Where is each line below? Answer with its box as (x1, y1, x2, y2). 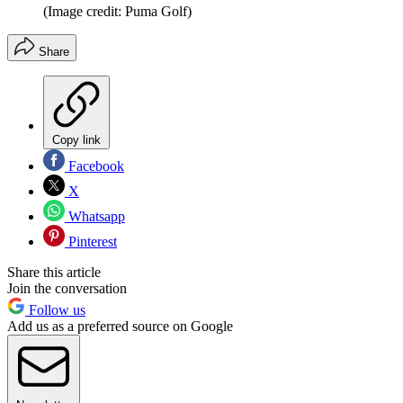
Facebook (65, 158, 124, 175)
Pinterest (65, 234, 117, 250)
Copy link (52, 133, 101, 148)
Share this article (7, 264, 101, 281)
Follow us (25, 302, 85, 318)
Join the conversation (7, 281, 127, 297)
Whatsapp (65, 209, 125, 225)
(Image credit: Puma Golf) (43, 4, 192, 20)
